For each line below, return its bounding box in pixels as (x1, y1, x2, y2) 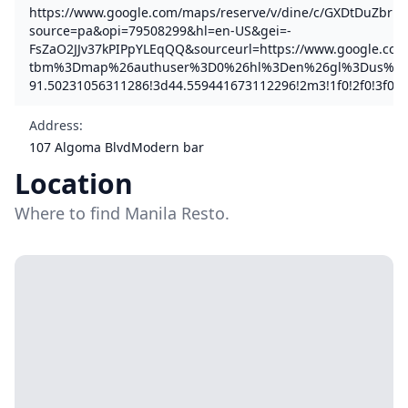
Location (15, 165, 133, 202)
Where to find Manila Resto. (15, 202, 229, 224)
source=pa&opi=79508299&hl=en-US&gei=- (29, 22, 291, 39)
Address (29, 117, 79, 134)
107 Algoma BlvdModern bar (29, 138, 204, 156)
